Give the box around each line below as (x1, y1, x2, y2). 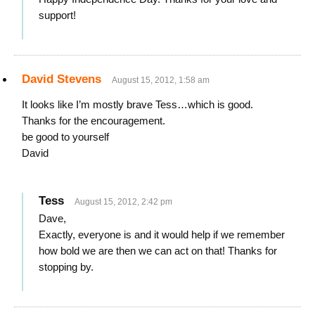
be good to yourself (22, 131, 109, 143)
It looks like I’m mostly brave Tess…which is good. (22, 98, 253, 110)
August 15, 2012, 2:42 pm (75, 197, 172, 207)
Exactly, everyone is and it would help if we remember (39, 229, 285, 240)
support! (39, 9, 76, 21)
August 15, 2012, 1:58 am (112, 75, 210, 85)
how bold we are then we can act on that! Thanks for (39, 245, 277, 257)
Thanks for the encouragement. (22, 115, 165, 127)
